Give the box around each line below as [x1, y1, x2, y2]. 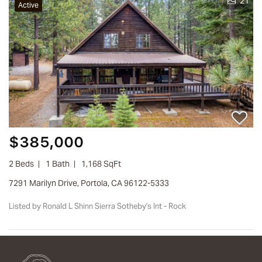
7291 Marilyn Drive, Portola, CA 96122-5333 [13, 177, 169, 188]
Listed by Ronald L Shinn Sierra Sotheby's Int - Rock [13, 201, 188, 211]
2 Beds [13, 158, 34, 169]
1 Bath [46, 158, 70, 169]
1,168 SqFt [81, 158, 121, 169]
